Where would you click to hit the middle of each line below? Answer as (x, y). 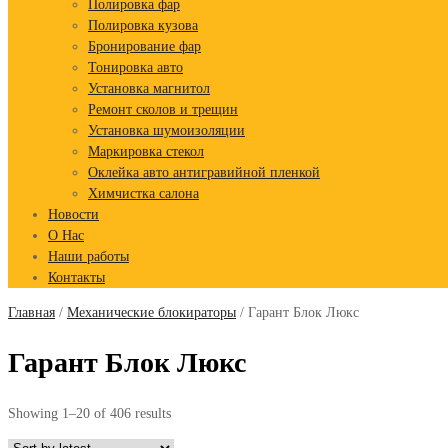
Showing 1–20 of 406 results (89, 413)
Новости (73, 214)
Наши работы (88, 256)
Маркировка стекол (146, 151)
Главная (31, 312)
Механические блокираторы (151, 312)
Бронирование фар (144, 46)
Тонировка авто (135, 67)
